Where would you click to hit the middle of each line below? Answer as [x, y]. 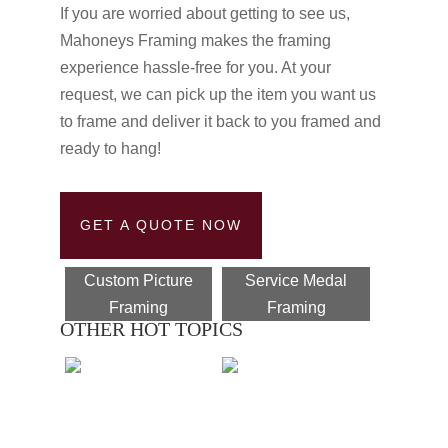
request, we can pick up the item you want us [217, 94]
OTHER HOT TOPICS [151, 328]
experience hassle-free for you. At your [195, 67]
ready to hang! [110, 148]
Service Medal [296, 280]
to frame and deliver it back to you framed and [220, 121]
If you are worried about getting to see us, [204, 13]
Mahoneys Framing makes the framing [195, 40]
